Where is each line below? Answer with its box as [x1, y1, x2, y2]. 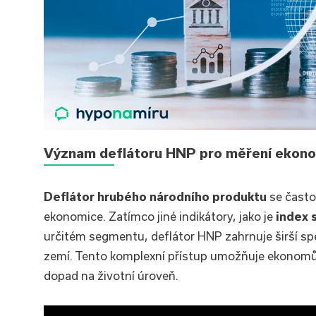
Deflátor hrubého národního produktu [44, 190, 267, 203]
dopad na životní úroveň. [44, 269, 178, 282]
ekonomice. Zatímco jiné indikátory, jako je [44, 209, 276, 223]
